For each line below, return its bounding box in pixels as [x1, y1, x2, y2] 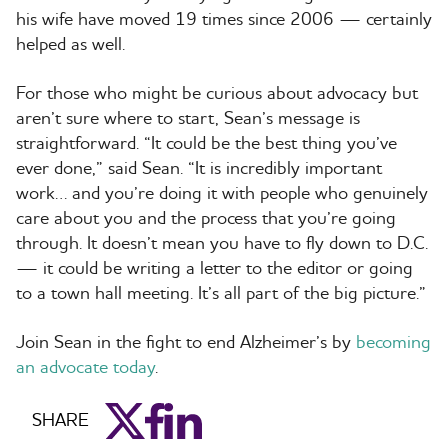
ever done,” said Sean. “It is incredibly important [16, 156, 382, 180]
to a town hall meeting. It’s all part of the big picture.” [16, 281, 426, 305]
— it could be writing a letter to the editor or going [16, 256, 413, 280]
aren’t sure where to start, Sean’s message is [16, 106, 360, 130]
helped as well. [16, 32, 136, 56]
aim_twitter [105, 403, 193, 427]
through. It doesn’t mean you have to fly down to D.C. [16, 231, 428, 255]
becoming [356, 330, 431, 354]
